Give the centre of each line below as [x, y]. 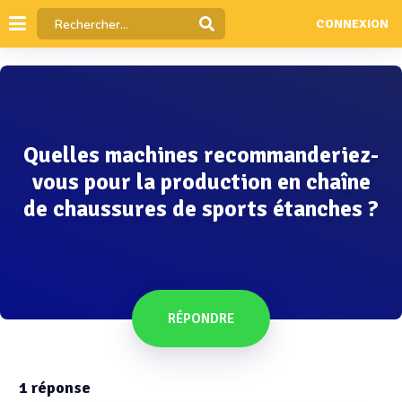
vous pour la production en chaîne [201, 182]
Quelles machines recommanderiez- [201, 155]
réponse [59, 388]
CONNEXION [352, 24]
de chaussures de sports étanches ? [201, 209]
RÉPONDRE [201, 319]
